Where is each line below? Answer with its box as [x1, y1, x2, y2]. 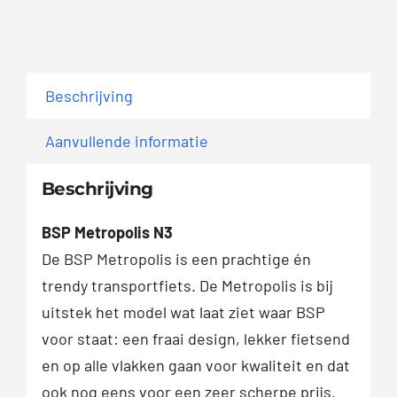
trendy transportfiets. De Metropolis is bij [41, 276, 333, 296]
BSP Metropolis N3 [41, 222, 173, 243]
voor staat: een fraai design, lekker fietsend [41, 329, 350, 349]
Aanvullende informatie [45, 130, 208, 151]
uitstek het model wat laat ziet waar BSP [41, 302, 325, 323]
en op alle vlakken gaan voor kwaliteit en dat [41, 355, 350, 376]
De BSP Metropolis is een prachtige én [41, 249, 311, 269]
